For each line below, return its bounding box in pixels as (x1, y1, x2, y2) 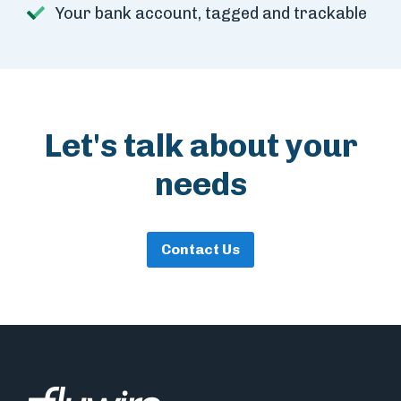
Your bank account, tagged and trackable (55, 4, 367, 24)
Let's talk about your (43, 126, 358, 166)
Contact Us (161, 241, 240, 259)
